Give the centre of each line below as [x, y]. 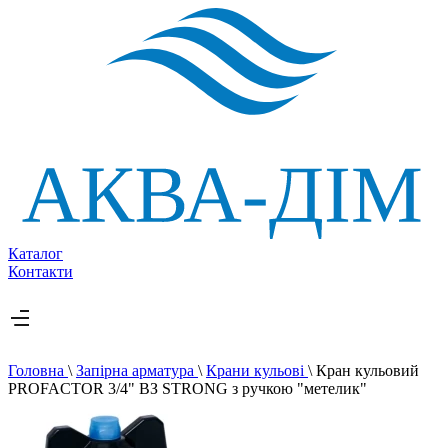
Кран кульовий [367, 370]
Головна [38, 370]
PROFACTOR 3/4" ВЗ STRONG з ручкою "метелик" [187, 388]
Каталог [35, 253]
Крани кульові [257, 370]
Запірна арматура [137, 370]
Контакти [40, 271]
